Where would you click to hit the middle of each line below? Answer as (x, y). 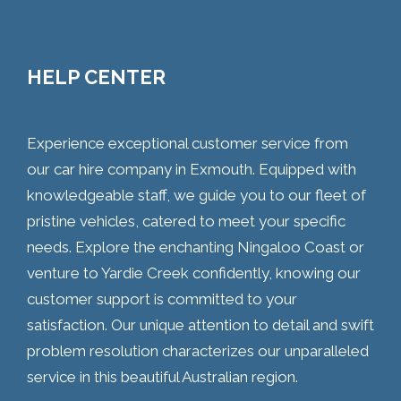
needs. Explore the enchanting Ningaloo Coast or (196, 247)
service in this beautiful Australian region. (162, 376)
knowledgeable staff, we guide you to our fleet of (196, 195)
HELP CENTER (96, 77)
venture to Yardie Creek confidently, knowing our (194, 273)
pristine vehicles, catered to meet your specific (186, 221)
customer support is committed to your (162, 299)
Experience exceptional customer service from (188, 143)
